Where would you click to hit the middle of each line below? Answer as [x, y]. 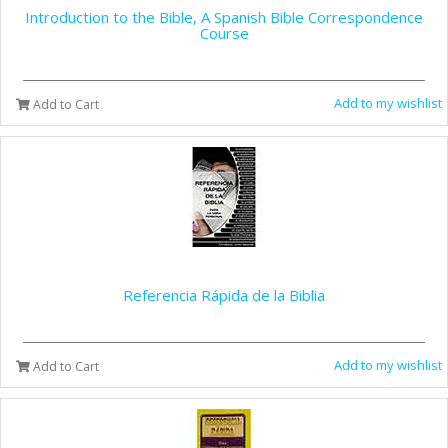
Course [224, 33]
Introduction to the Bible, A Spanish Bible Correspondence [224, 17]
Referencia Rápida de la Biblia [224, 295]
